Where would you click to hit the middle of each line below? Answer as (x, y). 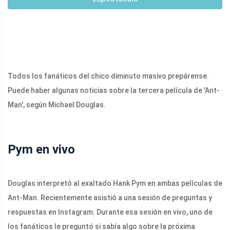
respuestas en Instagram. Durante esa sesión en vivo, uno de (110, 212)
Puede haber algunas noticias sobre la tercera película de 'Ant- (114, 91)
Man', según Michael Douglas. (57, 105)
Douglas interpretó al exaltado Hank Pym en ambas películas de (115, 184)
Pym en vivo (41, 150)
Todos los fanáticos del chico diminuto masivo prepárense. (108, 76)
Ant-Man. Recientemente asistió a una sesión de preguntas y (110, 198)
